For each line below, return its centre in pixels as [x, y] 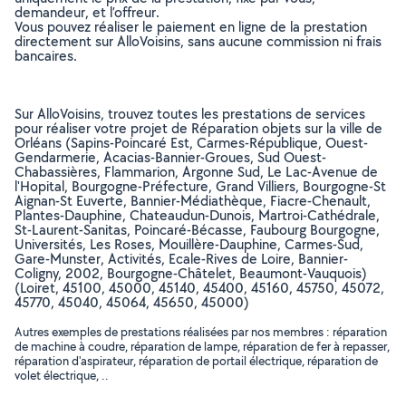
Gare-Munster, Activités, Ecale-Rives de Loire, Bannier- [181, 259]
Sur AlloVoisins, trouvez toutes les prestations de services [190, 114]
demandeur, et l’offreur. [87, 12]
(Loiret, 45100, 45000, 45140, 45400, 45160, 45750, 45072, [199, 288]
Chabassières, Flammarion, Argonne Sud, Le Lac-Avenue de [196, 172]
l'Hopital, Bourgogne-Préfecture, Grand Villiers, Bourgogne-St [200, 186]
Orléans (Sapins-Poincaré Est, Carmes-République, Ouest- [191, 143]
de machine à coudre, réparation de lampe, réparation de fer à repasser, [202, 346]
